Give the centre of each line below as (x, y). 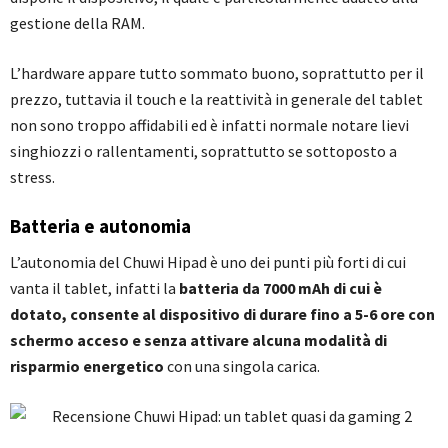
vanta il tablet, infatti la (94, 288)
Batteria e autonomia (100, 226)
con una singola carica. (242, 366)
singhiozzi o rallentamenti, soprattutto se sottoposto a (203, 151)
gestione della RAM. (77, 23)
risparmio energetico (87, 366)
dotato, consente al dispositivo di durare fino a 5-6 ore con (222, 314)
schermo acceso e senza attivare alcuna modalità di (198, 340)
